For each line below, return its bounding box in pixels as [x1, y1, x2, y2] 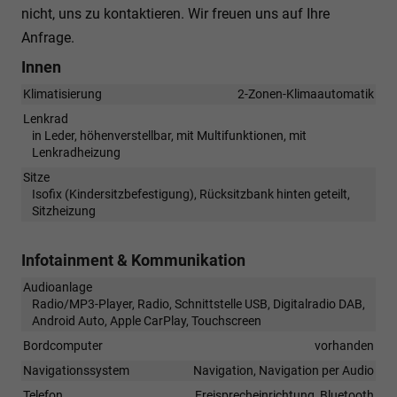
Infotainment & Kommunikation [21, 250, 245, 269]
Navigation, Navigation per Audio [193, 362, 374, 378]
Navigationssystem [23, 362, 129, 378]
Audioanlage [23, 279, 92, 294]
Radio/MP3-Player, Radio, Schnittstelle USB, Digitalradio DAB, [32, 296, 365, 311]
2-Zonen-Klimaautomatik [237, 86, 374, 101]
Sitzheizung [32, 203, 96, 218]
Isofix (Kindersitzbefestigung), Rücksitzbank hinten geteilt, [32, 186, 350, 201]
